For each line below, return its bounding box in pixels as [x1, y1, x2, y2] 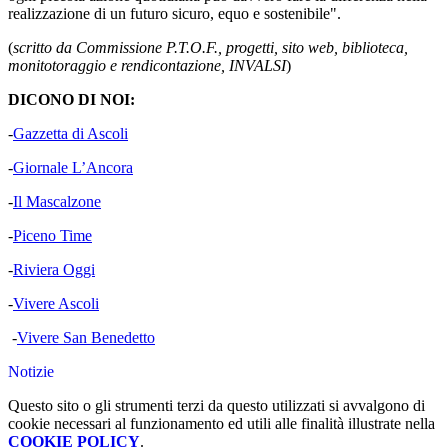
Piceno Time [13, 227, 92, 245]
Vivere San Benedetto [17, 329, 155, 347]
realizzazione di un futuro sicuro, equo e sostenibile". [8, 5, 341, 23]
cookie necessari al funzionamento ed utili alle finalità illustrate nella [8, 415, 435, 433]
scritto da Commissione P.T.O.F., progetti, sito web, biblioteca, [13, 39, 408, 57]
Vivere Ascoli [13, 295, 99, 313]
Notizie [8, 363, 54, 381]
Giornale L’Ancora [13, 159, 133, 177]
